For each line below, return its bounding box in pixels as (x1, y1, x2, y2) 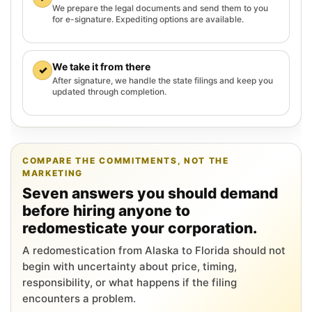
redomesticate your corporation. (22, 219, 257, 237)
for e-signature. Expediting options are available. (52, 13, 244, 24)
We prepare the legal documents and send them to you (52, 2, 268, 13)
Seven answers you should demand (22, 184, 278, 202)
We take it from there (52, 60, 150, 72)
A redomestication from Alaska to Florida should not (22, 243, 286, 257)
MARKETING (22, 167, 84, 178)
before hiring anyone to (22, 201, 190, 219)
